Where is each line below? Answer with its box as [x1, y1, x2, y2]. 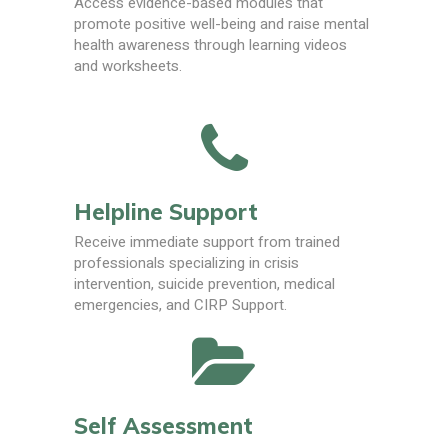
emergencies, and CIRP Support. [74, 293, 287, 316]
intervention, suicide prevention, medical [74, 272, 335, 295]
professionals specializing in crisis [74, 251, 299, 274]
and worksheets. [74, 55, 182, 78]
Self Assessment [74, 411, 253, 440]
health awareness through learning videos [74, 34, 347, 57]
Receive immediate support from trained [74, 230, 340, 253]
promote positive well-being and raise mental [74, 13, 369, 36]
